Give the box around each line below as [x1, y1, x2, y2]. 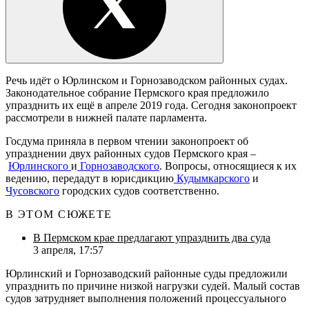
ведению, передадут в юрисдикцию [6, 172, 174, 184]
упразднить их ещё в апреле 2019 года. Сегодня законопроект [6, 99, 297, 111]
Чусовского [6, 184, 59, 197]
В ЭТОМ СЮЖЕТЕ [6, 208, 112, 220]
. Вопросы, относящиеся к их [159, 159, 297, 172]
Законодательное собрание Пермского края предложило [6, 86, 269, 99]
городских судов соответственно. [59, 184, 219, 197]
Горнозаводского [77, 159, 159, 172]
